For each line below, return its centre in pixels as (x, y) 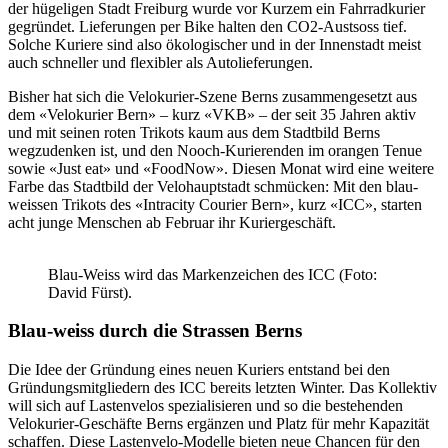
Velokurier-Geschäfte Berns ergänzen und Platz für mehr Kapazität (218, 424)
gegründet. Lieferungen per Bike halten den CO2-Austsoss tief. (207, 26)
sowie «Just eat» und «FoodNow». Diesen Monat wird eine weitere (221, 168)
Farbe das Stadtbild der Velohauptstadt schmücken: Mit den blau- (213, 186)
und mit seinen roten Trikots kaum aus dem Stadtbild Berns (194, 132)
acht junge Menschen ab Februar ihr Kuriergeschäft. (172, 222)
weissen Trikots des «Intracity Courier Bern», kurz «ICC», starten (215, 204)
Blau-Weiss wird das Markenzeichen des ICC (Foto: (212, 274)
